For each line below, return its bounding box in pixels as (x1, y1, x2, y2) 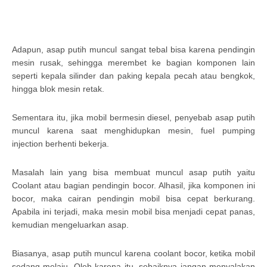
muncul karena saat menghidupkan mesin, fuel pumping (12, 125, 255, 135)
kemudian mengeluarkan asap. (12, 219, 129, 229)
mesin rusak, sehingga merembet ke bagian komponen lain (12, 57, 255, 67)
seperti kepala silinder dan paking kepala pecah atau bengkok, (12, 70, 255, 80)
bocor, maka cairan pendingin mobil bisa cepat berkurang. (12, 193, 255, 203)
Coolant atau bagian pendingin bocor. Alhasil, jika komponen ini (12, 180, 255, 190)
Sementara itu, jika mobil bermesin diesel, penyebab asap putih (12, 112, 255, 122)
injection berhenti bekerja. (12, 138, 109, 148)
